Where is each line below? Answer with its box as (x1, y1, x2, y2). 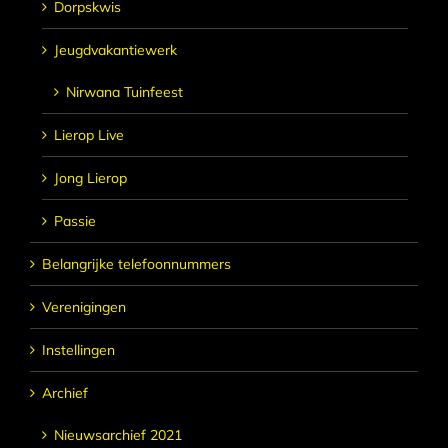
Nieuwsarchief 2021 (54, 425, 182, 444)
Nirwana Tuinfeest (66, 82, 183, 101)
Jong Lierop (54, 168, 127, 187)
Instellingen (42, 340, 115, 359)
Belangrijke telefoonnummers (42, 254, 231, 273)
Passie (54, 211, 96, 230)
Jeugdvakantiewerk (54, 40, 177, 59)
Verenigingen (42, 297, 126, 316)
